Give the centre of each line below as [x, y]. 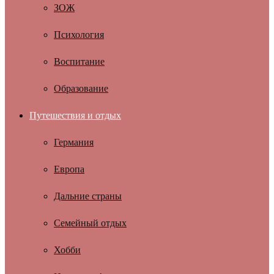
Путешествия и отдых [75, 115]
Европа [69, 169]
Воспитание [79, 61]
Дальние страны [88, 196]
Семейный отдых [90, 223]
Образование [81, 88]
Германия [74, 142]
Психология [79, 35]
